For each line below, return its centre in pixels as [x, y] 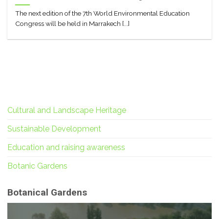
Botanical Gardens [47, 192]
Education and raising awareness [66, 147]
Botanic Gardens [37, 166]
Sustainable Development [54, 129]
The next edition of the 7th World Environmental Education [103, 13]
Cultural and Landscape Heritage [67, 110]
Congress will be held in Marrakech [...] [73, 24]
